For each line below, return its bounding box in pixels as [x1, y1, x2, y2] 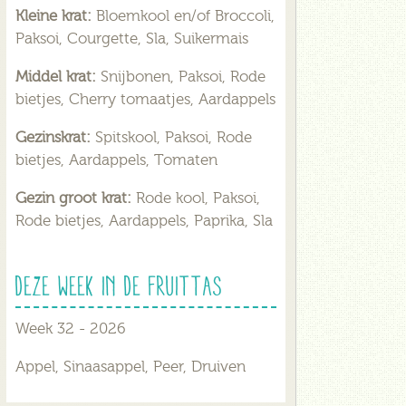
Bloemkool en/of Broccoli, [96, 7, 275, 25]
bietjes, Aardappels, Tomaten [15, 151, 217, 169]
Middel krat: [15, 68, 101, 86]
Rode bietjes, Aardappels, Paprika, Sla [15, 212, 273, 230]
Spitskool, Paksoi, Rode [95, 129, 252, 147]
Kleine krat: [15, 7, 96, 25]
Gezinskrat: [15, 129, 95, 147]
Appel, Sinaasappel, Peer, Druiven [15, 357, 246, 375]
